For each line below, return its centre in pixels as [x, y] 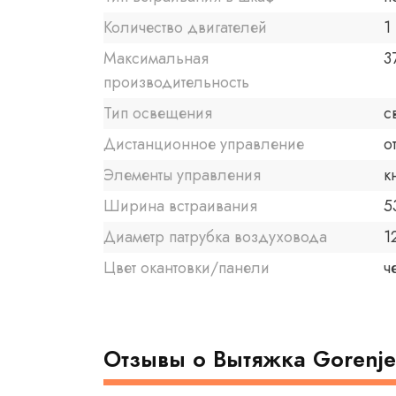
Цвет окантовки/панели [187, 268]
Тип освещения [158, 114]
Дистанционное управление [204, 145]
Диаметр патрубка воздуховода [215, 237]
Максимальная [156, 59]
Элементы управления [182, 175]
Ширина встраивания [180, 206]
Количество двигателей [185, 28]
